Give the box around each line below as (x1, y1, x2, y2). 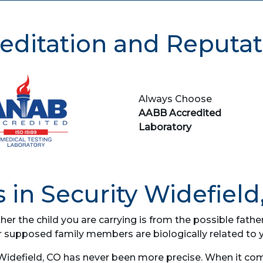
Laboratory (139, 122, 191, 133)
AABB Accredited (139, 107, 221, 119)
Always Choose (139, 93, 212, 104)
